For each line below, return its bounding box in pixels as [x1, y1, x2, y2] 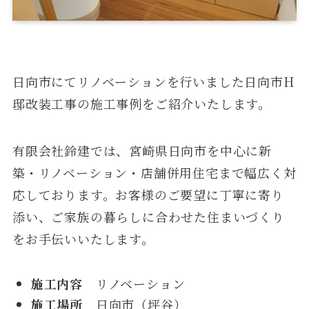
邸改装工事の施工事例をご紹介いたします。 [12, 94, 272, 112]
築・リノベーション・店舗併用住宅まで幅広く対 [12, 163, 297, 181]
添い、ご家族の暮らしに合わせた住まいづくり [12, 207, 285, 226]
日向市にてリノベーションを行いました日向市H [12, 72, 295, 90]
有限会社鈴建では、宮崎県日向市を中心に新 [12, 141, 272, 159]
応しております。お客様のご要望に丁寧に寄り [12, 185, 284, 203]
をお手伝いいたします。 [12, 229, 154, 248]
